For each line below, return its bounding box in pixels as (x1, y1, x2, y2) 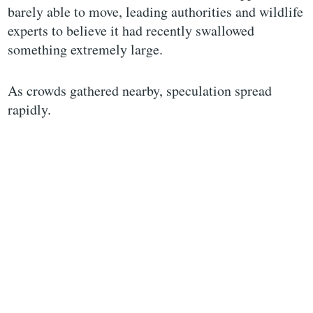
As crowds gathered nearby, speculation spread (8, 81, 272, 101)
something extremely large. (8, 40, 163, 59)
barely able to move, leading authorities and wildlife (8, 2, 304, 22)
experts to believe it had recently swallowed (8, 21, 255, 41)
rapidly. (8, 100, 52, 119)
